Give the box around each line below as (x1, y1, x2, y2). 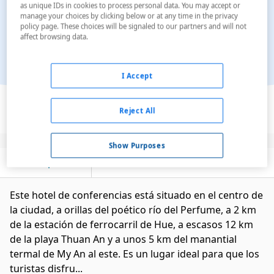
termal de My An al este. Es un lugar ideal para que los (10, 247, 259, 261)
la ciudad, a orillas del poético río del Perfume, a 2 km (10, 203, 256, 217)
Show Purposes (108, 141, 166, 150)
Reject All (119, 106, 155, 116)
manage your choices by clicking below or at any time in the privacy (20, 11, 239, 21)
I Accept (121, 71, 153, 81)
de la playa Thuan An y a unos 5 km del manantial (10, 232, 237, 246)
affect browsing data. (20, 32, 89, 42)
